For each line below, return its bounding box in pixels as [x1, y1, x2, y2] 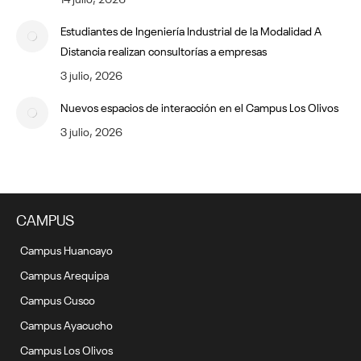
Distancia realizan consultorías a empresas [60, 41, 267, 58]
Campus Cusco [20, 290, 95, 307]
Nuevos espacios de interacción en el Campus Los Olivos [60, 98, 338, 114]
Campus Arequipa [20, 265, 109, 282]
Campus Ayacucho [20, 315, 113, 332]
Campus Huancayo [20, 240, 113, 257]
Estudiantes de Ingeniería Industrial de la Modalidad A [60, 21, 322, 38]
